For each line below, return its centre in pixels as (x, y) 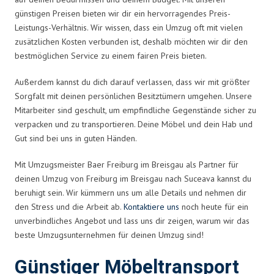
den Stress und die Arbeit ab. (69, 206)
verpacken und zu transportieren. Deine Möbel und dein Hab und (134, 124)
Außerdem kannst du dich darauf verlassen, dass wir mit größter (132, 82)
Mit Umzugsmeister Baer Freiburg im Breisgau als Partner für (127, 164)
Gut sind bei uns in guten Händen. (76, 138)
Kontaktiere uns (151, 206)
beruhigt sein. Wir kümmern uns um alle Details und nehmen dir (131, 192)
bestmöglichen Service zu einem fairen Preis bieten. (111, 55)
